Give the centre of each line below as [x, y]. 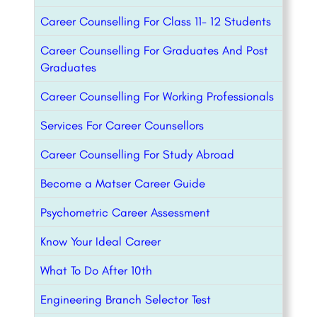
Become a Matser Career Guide [123, 184]
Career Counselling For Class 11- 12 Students [156, 22]
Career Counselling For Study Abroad [137, 155]
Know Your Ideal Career [100, 242]
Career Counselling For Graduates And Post [154, 51]
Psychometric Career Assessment [125, 213]
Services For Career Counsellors [122, 126]
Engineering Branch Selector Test [126, 300]
